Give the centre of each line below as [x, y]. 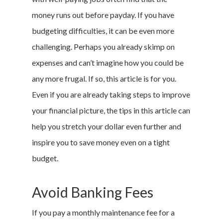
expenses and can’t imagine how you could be [108, 62]
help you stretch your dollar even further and [107, 126]
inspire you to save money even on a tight [101, 142]
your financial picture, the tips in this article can [111, 110]
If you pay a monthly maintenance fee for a [103, 212]
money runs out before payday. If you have [103, 15]
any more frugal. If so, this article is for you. [104, 78]
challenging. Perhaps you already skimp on [103, 47]
